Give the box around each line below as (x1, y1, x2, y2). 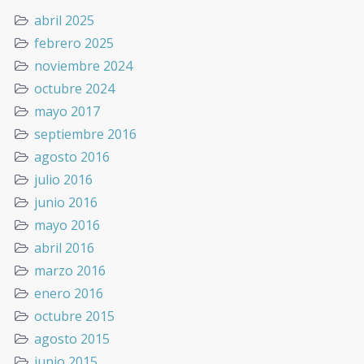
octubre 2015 (34, 306, 115, 325)
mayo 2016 (34, 215, 100, 234)
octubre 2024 (34, 79, 115, 97)
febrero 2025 (34, 33, 114, 52)
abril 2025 (34, 11, 94, 29)
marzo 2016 (34, 261, 106, 279)
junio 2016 (34, 193, 97, 211)
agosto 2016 (34, 147, 110, 166)
